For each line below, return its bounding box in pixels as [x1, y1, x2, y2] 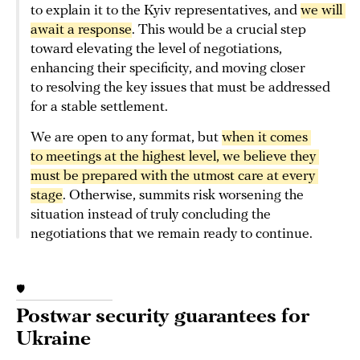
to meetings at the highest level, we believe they [31, 149, 316, 166]
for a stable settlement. [31, 100, 168, 116]
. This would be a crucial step [132, 22, 306, 39]
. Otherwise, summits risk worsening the [63, 188, 304, 204]
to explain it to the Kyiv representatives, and [31, 3, 301, 19]
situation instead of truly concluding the [31, 207, 271, 223]
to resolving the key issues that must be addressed [31, 80, 330, 96]
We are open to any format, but [31, 130, 222, 146]
